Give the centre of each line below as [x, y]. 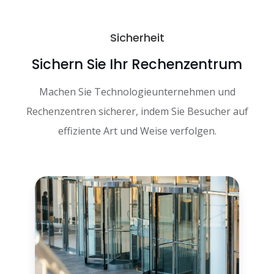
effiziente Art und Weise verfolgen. [137, 131]
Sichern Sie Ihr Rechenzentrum [137, 64]
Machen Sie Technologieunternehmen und [137, 91]
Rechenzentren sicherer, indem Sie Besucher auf [137, 111]
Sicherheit [137, 37]
